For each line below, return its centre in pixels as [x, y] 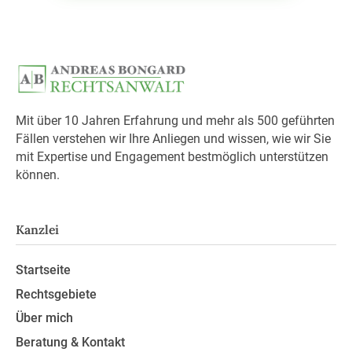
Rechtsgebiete [56, 294]
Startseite [43, 269]
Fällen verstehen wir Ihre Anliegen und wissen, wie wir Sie [173, 138]
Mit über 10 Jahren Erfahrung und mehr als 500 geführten [175, 120]
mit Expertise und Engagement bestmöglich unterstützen [172, 156]
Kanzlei [37, 230]
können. [37, 174]
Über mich [44, 318]
